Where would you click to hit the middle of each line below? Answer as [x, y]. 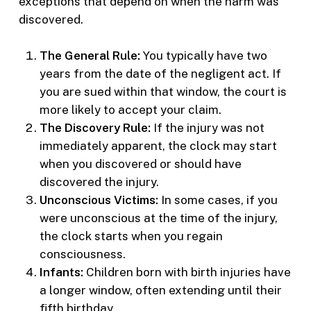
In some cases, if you [218, 200]
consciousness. [82, 254]
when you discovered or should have [140, 163]
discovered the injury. [99, 182]
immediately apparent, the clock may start [158, 145]
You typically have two [203, 55]
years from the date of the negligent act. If [160, 73]
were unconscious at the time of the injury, [158, 218]
